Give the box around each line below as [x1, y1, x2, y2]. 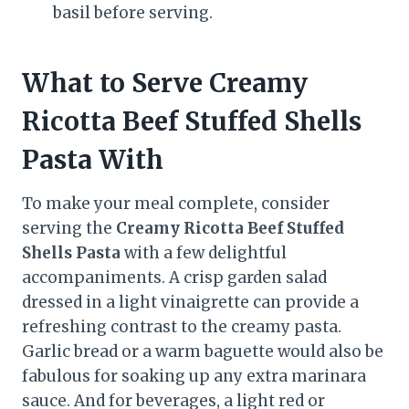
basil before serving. [53, 3, 213, 24]
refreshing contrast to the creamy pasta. [22, 317, 341, 338]
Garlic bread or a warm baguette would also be [22, 341, 383, 362]
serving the [22, 218, 116, 239]
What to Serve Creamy [22, 67, 308, 100]
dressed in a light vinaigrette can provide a [22, 292, 359, 313]
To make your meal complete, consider [22, 194, 330, 215]
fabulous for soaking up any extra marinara [22, 366, 366, 387]
